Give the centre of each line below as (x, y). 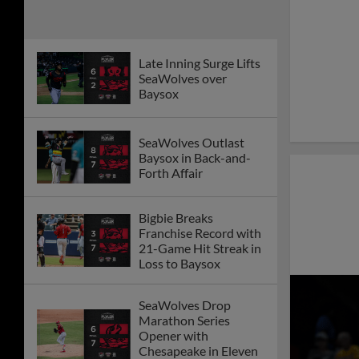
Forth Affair (171, 172)
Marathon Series (184, 321)
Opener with (173, 336)
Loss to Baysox (179, 264)
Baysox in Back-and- (195, 157)
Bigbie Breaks (176, 218)
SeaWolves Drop (185, 305)
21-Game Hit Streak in (200, 248)
